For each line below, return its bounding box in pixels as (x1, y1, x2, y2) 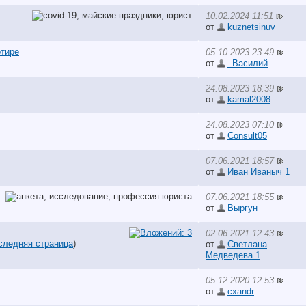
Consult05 (227, 130, 267, 141)
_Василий (227, 57, 268, 68)
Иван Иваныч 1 (227, 166, 290, 177)
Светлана (227, 238, 267, 249)
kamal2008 (227, 94, 270, 105)
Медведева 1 (206, 249, 260, 260)
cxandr (227, 286, 254, 296)
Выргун (227, 202, 258, 213)
